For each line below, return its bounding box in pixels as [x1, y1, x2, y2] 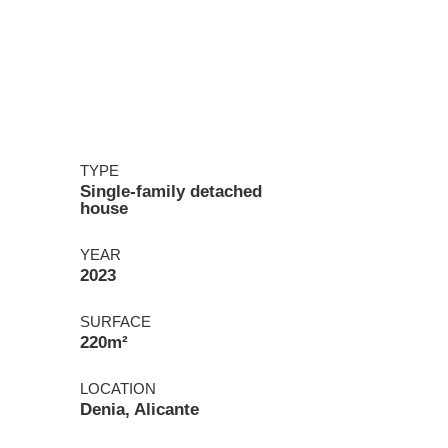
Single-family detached [80, 182, 262, 202]
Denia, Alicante [80, 400, 199, 420]
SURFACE [80, 313, 151, 331]
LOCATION [80, 380, 156, 398]
